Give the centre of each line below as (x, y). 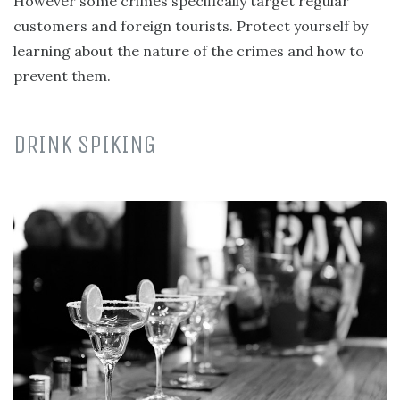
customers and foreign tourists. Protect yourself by (191, 25)
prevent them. (62, 75)
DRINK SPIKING (84, 144)
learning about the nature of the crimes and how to (189, 50)
